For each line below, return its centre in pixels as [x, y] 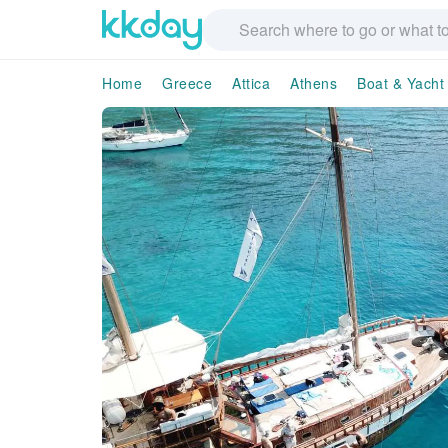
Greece [187, 83]
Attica [251, 83]
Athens [313, 83]
